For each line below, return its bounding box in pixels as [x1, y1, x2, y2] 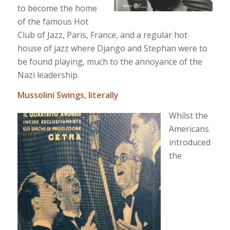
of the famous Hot [17, 15, 88, 27]
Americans [168, 123, 209, 135]
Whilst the [168, 109, 208, 121]
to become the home [17, 2, 97, 14]
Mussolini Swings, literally [17, 89, 119, 101]
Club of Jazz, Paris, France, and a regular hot [17, 29, 187, 41]
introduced [168, 136, 210, 148]
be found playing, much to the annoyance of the [17, 55, 202, 67]
